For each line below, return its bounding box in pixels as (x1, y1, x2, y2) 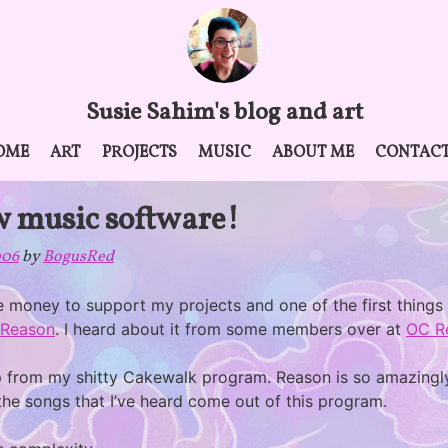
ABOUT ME (272, 142, 354, 164)
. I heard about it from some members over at (55, 319, 406, 339)
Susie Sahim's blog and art (85, 96, 363, 130)
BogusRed (43, 246, 114, 268)
